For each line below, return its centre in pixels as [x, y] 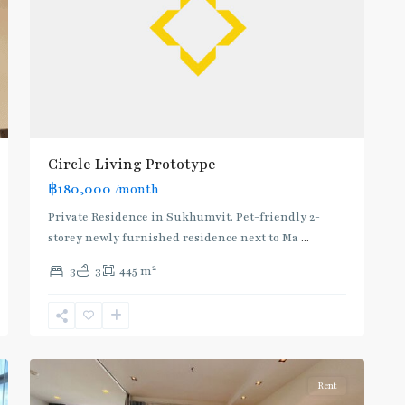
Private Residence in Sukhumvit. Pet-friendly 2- [184, 217]
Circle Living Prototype [132, 165]
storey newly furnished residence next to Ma [174, 238]
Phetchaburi [84, 300]
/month [137, 190]
